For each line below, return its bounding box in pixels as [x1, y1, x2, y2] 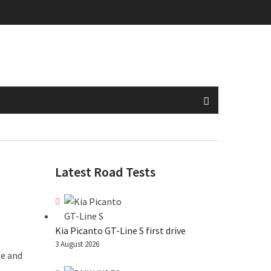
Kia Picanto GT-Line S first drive [55, 224, 186, 237]
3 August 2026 [55, 239, 99, 249]
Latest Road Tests [55, 163, 155, 180]
